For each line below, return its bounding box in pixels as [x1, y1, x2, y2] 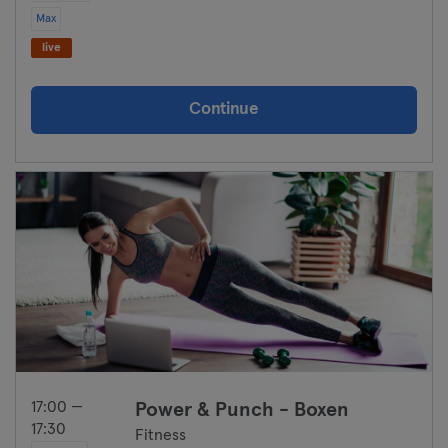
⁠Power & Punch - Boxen [135, 400, 349, 420]
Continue [189, 101, 259, 118]
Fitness [135, 427, 186, 443]
